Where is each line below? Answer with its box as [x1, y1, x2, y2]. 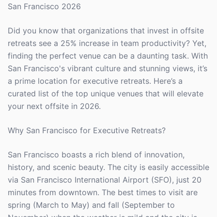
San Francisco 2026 [8, 1, 81, 11]
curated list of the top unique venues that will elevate [8, 89, 203, 98]
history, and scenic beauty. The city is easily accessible [8, 162, 209, 172]
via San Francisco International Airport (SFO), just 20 [8, 175, 201, 185]
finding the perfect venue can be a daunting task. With [8, 51, 208, 61]
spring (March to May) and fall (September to [8, 200, 175, 210]
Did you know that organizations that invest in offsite [8, 26, 204, 35]
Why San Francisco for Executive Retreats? [8, 125, 166, 135]
